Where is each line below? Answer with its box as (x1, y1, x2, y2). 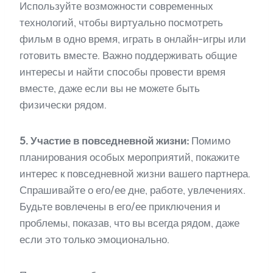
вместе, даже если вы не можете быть (19, 82, 200, 94)
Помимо (189, 134, 230, 147)
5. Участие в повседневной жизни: (19, 134, 189, 147)
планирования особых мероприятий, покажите (19, 151, 239, 163)
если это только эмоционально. (19, 233, 169, 246)
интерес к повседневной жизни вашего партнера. (19, 167, 250, 180)
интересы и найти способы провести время (19, 65, 225, 78)
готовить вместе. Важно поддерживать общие (19, 49, 237, 62)
